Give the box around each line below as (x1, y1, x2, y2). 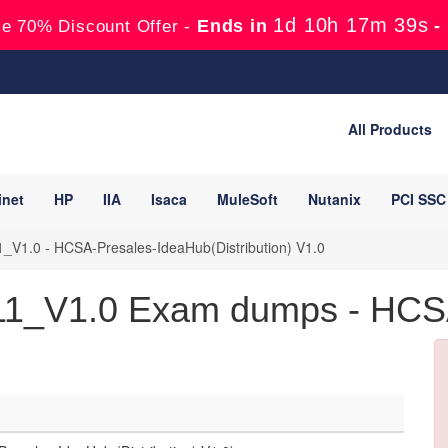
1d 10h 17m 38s (273, 14, 429, 36)
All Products (348, 119, 432, 139)
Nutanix (308, 189, 361, 209)
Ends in (191, 16, 274, 36)
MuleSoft (217, 189, 278, 209)
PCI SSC (391, 189, 446, 209)
